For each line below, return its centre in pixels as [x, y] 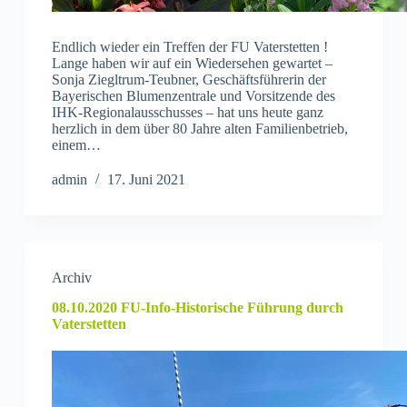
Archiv [71, 278]
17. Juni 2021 [146, 180]
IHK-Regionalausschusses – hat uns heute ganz [187, 113]
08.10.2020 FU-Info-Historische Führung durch [197, 308]
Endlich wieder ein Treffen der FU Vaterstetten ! [189, 47]
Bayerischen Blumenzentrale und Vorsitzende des [193, 96]
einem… [76, 145]
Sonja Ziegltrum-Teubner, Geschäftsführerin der [189, 80]
